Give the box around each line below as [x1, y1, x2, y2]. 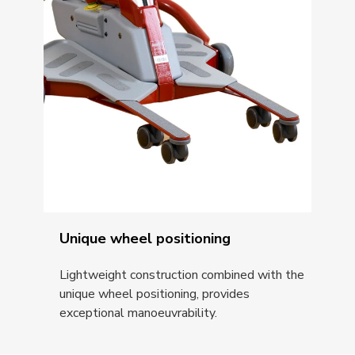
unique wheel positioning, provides [59, 285, 250, 303]
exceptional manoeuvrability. [59, 304, 218, 323]
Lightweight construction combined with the [59, 266, 305, 284]
